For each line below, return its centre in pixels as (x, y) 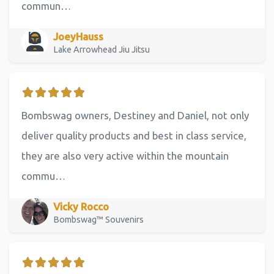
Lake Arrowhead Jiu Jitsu (102, 49)
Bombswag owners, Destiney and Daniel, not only (135, 116)
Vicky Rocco (81, 206)
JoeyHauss (78, 36)
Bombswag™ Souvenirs (98, 219)
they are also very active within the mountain (125, 156)
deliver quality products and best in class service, (134, 136)
